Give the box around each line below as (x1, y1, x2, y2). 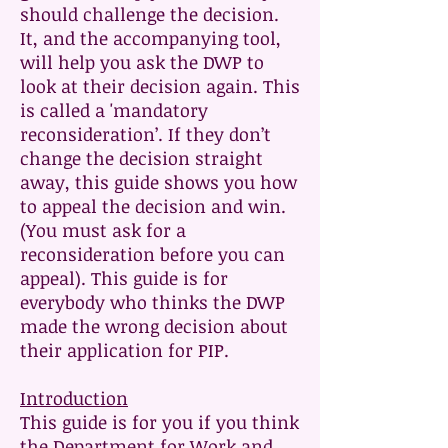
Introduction (20, 386, 128, 410)
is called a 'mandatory (20, 98, 208, 122)
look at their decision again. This (20, 74, 300, 98)
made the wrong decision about (20, 314, 288, 338)
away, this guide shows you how (20, 170, 297, 194)
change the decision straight (20, 146, 263, 170)
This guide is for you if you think (20, 410, 299, 434)
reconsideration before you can (20, 242, 285, 266)
